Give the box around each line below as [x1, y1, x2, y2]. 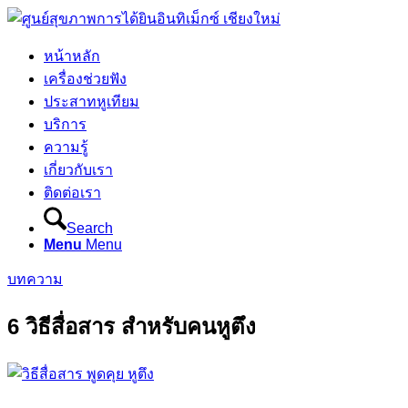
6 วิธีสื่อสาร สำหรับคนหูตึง [7, 313, 256, 339]
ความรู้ [44, 139, 88, 155]
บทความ [7, 271, 63, 287]
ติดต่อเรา [44, 185, 101, 200]
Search [66, 220, 113, 236]
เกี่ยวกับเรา [44, 162, 113, 178]
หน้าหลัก [44, 48, 100, 64]
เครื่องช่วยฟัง [44, 71, 127, 87]
